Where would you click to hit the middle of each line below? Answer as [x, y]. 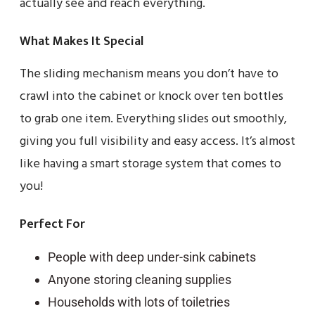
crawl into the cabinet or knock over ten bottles [152, 96]
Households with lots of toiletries [139, 302]
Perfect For [52, 224]
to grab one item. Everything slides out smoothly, [153, 119]
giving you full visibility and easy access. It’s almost [157, 141]
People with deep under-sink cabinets [152, 257]
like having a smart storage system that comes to [150, 164]
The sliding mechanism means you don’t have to [149, 74]
